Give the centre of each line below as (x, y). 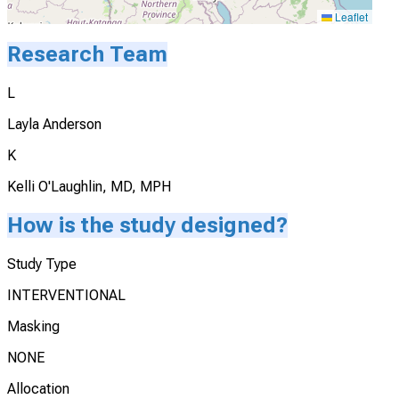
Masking (33, 326)
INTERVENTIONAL (66, 295)
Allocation (38, 388)
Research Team (87, 55)
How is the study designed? (147, 226)
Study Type (42, 264)
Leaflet (350, 17)
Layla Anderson (54, 125)
